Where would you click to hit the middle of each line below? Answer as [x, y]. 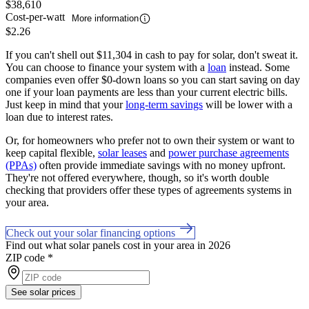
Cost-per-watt [37, 17]
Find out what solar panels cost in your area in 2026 [118, 245]
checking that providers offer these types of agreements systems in [149, 190]
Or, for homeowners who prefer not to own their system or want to [150, 140]
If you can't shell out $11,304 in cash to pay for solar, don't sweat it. [152, 54]
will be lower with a [248, 104]
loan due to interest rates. [59, 117]
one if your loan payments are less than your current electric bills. [147, 92]
